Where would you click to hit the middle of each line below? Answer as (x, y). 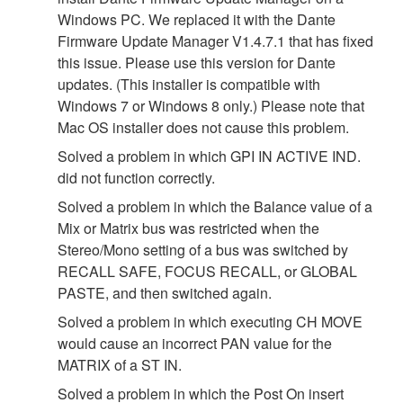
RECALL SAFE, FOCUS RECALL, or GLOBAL (207, 271)
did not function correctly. (136, 177)
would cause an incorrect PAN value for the (195, 343)
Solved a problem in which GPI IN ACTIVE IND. (209, 156)
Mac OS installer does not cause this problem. (203, 127)
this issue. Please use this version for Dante (197, 62)
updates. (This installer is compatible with (189, 84)
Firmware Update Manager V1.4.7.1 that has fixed (215, 40)
